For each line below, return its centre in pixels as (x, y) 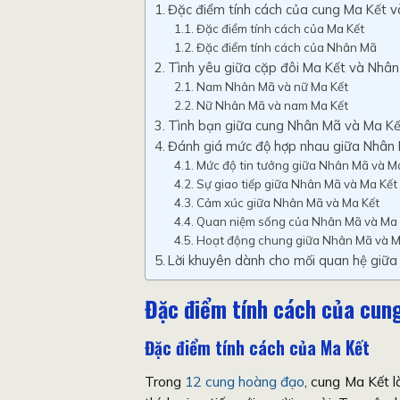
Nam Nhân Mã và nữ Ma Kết (272, 87)
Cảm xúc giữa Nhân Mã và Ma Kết (287, 203)
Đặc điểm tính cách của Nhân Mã (286, 48)
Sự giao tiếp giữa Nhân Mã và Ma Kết (296, 184)
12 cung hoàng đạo (245, 381)
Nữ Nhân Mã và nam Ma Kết (272, 106)
